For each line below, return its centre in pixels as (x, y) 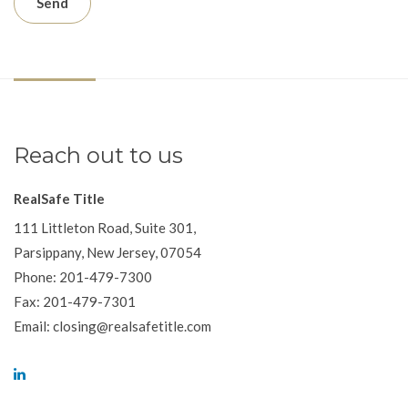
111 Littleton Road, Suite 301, (105, 228)
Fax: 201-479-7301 (75, 301)
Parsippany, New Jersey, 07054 (107, 252)
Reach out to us (98, 155)
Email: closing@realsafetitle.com (112, 326)
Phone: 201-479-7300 (83, 277)
